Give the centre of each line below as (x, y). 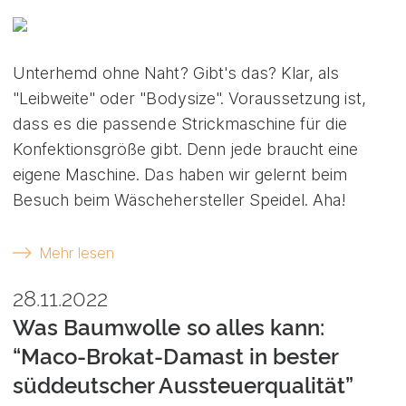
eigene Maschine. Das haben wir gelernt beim (180, 175)
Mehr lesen (77, 253)
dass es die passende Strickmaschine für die (180, 124)
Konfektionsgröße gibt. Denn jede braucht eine (186, 150)
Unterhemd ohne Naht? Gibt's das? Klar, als (176, 73)
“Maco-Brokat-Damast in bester (176, 356)
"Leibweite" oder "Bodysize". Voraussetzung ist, (190, 99)
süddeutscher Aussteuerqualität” (184, 385)
